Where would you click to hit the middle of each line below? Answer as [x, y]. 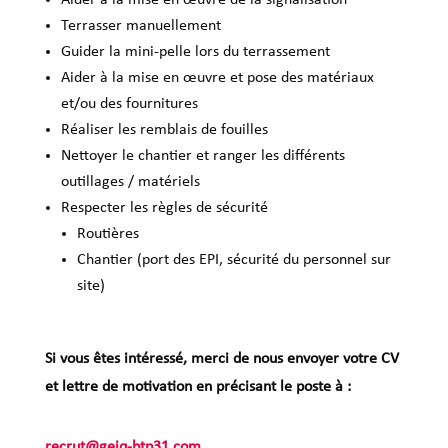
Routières [107, 233]
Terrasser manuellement [140, 25]
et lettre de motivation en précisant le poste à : [197, 386]
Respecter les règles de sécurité [164, 207]
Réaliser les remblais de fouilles [164, 129]
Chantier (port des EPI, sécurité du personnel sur [233, 259]
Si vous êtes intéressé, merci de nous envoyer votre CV [221, 358]
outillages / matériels [130, 181]
